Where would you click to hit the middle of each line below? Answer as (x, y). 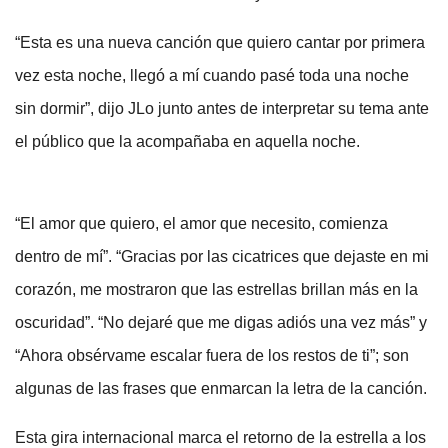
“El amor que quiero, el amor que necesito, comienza (201, 224)
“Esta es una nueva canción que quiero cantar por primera (220, 43)
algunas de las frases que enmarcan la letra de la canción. (221, 389)
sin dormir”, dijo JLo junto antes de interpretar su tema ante (222, 109)
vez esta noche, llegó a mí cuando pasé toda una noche (212, 76)
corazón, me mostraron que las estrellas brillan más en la (216, 290)
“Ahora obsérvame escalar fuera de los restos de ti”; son (212, 356)
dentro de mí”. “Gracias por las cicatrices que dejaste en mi (222, 257)
